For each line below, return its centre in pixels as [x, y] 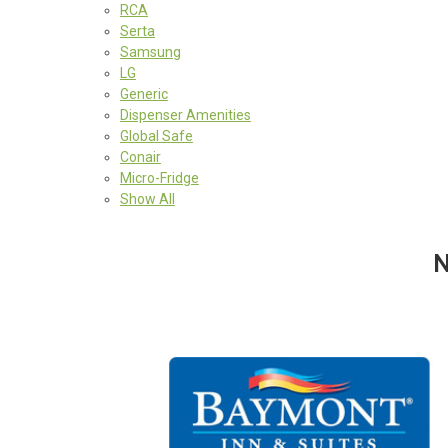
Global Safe [156, 135]
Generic [143, 93]
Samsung [150, 51]
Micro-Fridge [159, 177]
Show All [147, 198]
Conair [140, 156]
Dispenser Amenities [185, 114]
